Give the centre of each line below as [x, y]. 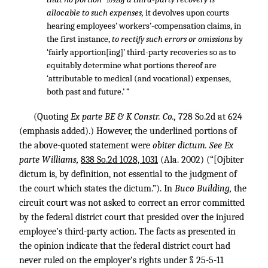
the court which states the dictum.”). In [97, 188]
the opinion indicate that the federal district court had [125, 246]
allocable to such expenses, [96, 13]
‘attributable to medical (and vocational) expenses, [138, 78]
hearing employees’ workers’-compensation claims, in [144, 26]
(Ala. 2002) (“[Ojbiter [201, 160]
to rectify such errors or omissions [173, 39]
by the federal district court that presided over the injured [132, 217]
